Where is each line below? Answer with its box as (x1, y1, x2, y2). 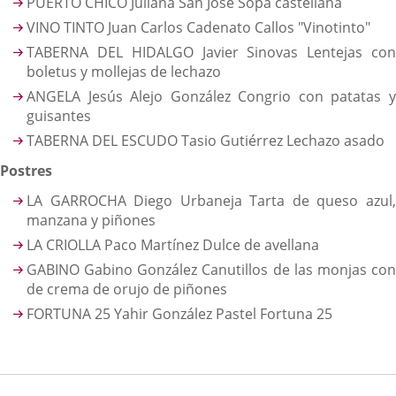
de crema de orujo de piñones (27, 279, 227, 299)
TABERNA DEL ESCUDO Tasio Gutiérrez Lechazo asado (27, 131, 385, 150)
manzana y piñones (27, 210, 156, 230)
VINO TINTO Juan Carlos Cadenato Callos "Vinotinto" (27, 18, 370, 37)
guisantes (27, 106, 91, 126)
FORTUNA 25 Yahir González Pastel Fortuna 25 (27, 304, 332, 324)
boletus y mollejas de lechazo (27, 62, 221, 81)
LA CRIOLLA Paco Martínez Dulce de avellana (27, 235, 319, 255)
